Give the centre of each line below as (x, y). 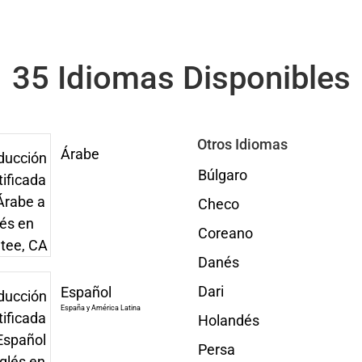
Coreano (225, 233)
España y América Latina (100, 308)
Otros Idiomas (242, 144)
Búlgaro (222, 175)
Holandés (228, 320)
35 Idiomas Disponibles (181, 78)
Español (86, 292)
